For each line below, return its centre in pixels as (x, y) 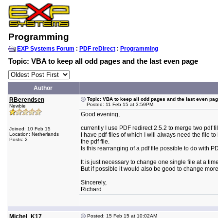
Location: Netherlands (34, 134)
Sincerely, (93, 182)
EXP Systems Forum (45, 49)
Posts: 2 (18, 139)
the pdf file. (95, 142)
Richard (91, 189)
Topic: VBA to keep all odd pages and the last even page (103, 61)
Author (43, 88)
